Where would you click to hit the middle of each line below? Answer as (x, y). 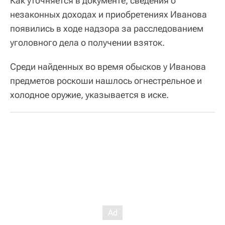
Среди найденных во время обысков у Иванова (108, 66)
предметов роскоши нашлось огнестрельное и (106, 80)
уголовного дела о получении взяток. (87, 42)
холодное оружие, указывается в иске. (89, 94)
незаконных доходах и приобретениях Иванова (108, 14)
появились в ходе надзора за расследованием (107, 28)
